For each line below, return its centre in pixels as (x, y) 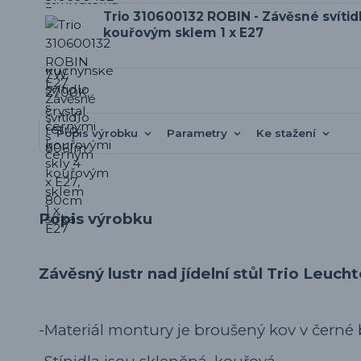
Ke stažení (286, 133)
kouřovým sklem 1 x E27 (183, 32)
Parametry (197, 133)
